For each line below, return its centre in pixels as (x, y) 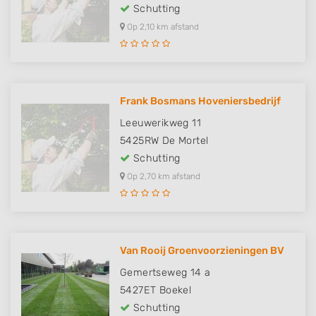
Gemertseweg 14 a (165, 273)
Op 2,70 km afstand (163, 177)
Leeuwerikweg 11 (160, 123)
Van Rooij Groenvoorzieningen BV (202, 251)
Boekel (175, 291)
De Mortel (185, 141)
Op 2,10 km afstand (162, 27)
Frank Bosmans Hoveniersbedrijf (200, 102)
